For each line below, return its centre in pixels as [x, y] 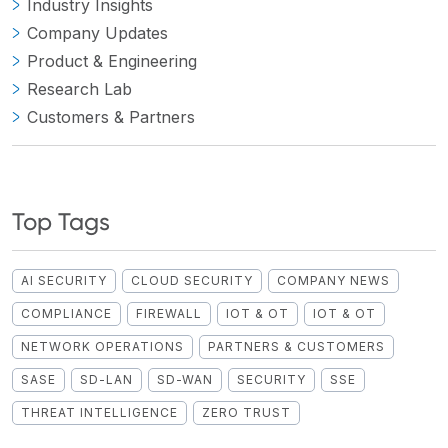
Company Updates [97, 32]
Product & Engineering [112, 60]
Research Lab [79, 88]
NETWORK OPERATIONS [102, 346]
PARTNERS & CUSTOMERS [296, 346]
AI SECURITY [64, 280]
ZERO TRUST [246, 412]
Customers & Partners [111, 116]
